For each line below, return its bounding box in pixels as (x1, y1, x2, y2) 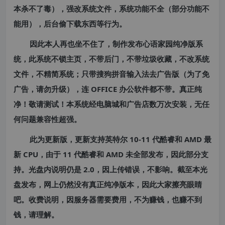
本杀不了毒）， (14, 4, 66, 14)
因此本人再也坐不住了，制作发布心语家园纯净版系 (30, 39, 203, 49)
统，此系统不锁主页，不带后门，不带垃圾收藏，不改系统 (14, 54, 209, 64)
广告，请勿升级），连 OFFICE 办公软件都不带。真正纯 (14, 84, 202, 94)
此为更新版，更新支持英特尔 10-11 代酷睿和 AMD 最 (30, 134, 211, 144)
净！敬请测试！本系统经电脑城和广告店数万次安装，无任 (14, 99, 209, 109)
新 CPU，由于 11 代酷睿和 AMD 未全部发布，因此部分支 (14, 149, 208, 159)
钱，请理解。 (14, 209, 59, 219)
